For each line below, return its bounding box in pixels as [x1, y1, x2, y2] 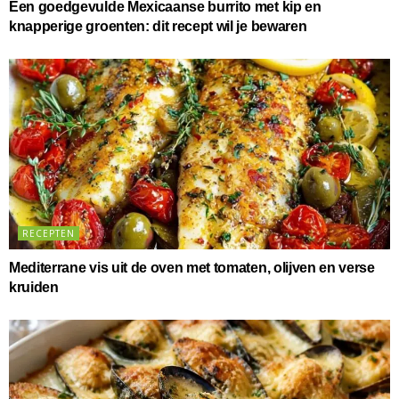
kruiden [9, 279, 59, 295]
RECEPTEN [22, 226, 75, 240]
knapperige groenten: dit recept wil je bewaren [9, 18, 307, 34]
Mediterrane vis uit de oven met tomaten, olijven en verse [9, 259, 375, 275]
